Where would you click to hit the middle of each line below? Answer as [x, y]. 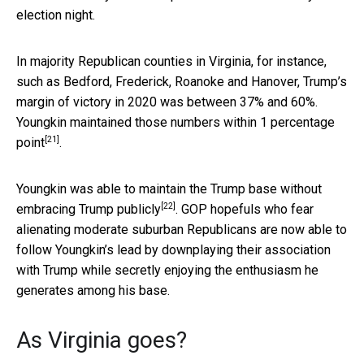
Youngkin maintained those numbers [120, 122]
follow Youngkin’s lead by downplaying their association [173, 249]
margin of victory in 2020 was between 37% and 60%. [167, 102]
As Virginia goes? [102, 340]
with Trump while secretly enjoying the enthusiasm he [167, 270]
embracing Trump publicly [89, 209]
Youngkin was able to [78, 188]
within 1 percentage [279, 122]
